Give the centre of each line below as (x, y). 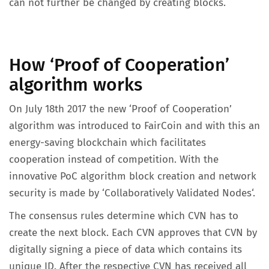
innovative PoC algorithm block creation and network (133, 176)
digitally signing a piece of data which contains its (125, 249)
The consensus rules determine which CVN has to (124, 216)
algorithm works (76, 85)
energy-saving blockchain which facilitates (107, 143)
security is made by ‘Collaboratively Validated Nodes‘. (134, 193)
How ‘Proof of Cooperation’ (119, 65)
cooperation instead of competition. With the (114, 159)
